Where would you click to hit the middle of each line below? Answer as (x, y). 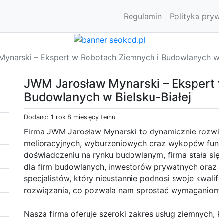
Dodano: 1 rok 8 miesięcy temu (70, 117)
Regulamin (143, 16)
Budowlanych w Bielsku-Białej (108, 97)
